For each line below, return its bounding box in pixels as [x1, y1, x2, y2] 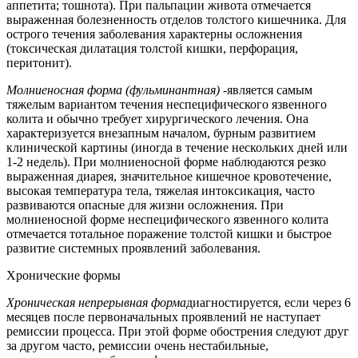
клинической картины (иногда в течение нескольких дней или [6, 141, 348, 155]
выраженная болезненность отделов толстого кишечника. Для [6, 13, 346, 27]
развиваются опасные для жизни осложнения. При [6, 198, 284, 213]
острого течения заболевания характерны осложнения [6, 27, 302, 42]
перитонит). [6, 56, 72, 70]
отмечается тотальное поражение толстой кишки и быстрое [6, 227, 332, 241]
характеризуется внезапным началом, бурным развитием [6, 126, 316, 141]
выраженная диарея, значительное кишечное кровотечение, [6, 169, 332, 184]
